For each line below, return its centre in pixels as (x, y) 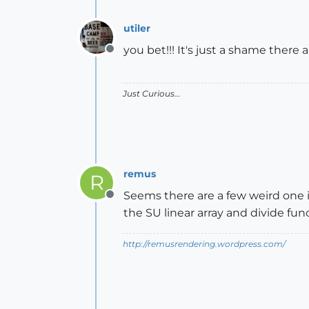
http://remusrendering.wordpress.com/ (204, 244)
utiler (137, 28)
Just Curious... (152, 93)
